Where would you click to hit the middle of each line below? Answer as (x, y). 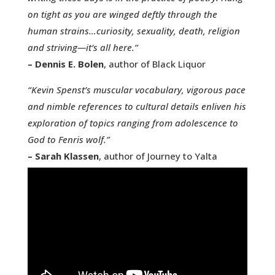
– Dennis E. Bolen (65, 64)
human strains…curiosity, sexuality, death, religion (134, 31)
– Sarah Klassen (63, 156)
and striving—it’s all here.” (83, 48)
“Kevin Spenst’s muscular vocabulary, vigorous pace (136, 90)
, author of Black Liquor (154, 64)
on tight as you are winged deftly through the (122, 14)
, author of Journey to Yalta (158, 156)
